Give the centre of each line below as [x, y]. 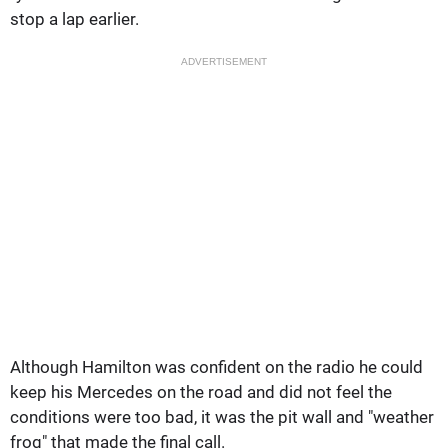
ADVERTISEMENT [224, 61]
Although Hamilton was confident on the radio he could [216, 366]
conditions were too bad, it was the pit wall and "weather [222, 416]
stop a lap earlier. [74, 18]
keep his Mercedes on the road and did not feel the [201, 391]
